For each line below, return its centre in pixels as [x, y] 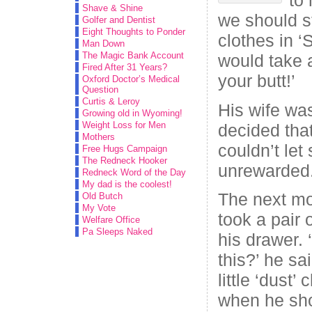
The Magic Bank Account [133, 55]
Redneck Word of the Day [134, 172]
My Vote [99, 208]
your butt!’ [257, 80]
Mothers [99, 137]
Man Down [103, 44]
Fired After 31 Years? [125, 67]
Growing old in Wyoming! [132, 113]
